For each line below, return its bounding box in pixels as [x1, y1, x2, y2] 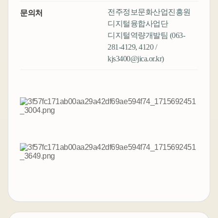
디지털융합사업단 [108, 19, 168, 28]
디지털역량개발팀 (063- [108, 31, 185, 40]
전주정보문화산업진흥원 [108, 8, 191, 17]
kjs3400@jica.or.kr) [108, 54, 164, 63]
